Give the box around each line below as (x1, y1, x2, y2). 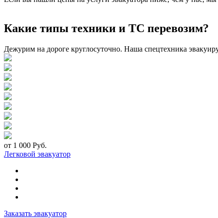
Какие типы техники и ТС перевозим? (4, 22, 209, 35)
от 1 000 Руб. (4, 141, 47, 150)
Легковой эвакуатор (4, 150, 71, 159)
